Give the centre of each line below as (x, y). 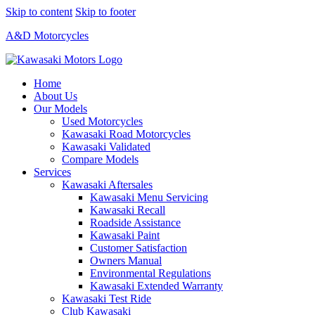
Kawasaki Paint (125, 235)
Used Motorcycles (102, 121)
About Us (56, 96)
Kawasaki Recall (128, 210)
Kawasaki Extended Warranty (156, 286)
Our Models (60, 109)
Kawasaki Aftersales (107, 185)
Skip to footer (105, 12)
